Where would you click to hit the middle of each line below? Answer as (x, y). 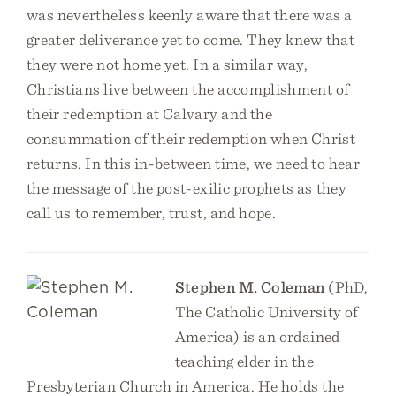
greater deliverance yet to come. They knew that (190, 39)
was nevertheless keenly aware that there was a (190, 15)
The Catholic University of (267, 312)
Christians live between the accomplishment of (188, 89)
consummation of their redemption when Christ (191, 138)
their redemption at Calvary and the (150, 114)
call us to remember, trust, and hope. (152, 213)
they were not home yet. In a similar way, (168, 64)
